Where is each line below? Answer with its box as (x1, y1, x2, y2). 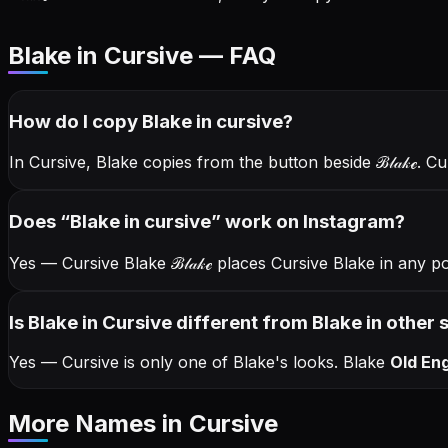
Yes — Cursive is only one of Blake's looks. (9, 352, 343, 373)
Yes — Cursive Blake (9, 252, 171, 273)
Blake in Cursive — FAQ (8, 41, 276, 71)
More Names (8, 409, 162, 439)
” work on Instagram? (211, 210, 405, 234)
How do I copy (9, 109, 142, 133)
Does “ (9, 210, 70, 234)
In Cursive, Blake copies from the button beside (9, 152, 376, 173)
